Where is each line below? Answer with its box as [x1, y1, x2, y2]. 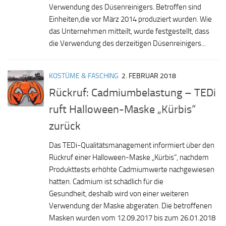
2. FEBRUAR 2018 [122, 72, 176, 81]
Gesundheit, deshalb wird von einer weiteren [49, 189, 189, 199]
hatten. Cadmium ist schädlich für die [49, 177, 163, 187]
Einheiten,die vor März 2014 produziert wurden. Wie [49, 15, 212, 24]
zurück [49, 119, 81, 133]
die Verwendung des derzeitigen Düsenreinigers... [49, 39, 206, 48]
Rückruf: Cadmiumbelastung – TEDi [49, 86, 216, 100]
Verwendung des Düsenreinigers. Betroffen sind [49, 3, 201, 12]
